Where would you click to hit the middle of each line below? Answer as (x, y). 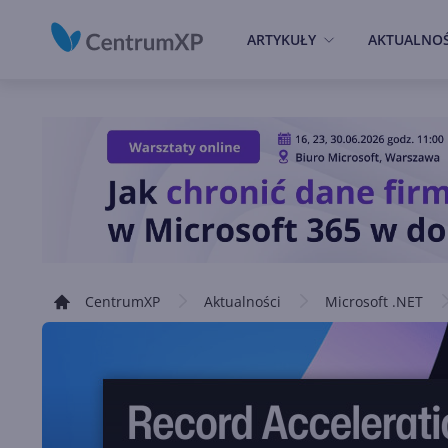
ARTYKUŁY (281, 39)
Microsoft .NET (374, 301)
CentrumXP (122, 301)
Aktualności (242, 301)
